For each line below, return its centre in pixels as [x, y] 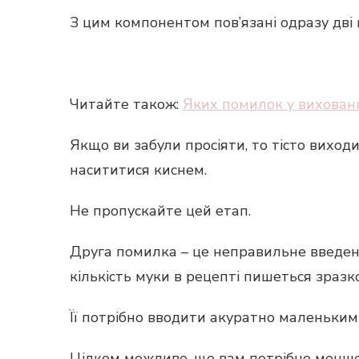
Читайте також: [126, 104]
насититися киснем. [138, 170]
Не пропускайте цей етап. [160, 211]
